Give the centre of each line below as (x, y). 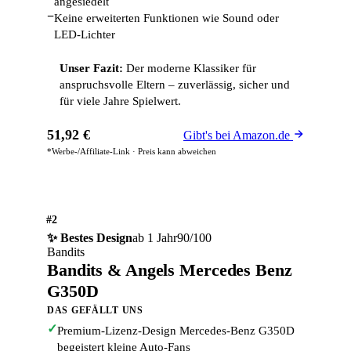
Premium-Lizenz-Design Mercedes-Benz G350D (176, 331)
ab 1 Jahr (155, 238)
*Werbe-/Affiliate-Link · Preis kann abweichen (132, 152)
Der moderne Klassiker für (190, 69)
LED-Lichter (85, 35)
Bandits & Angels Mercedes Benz (170, 270)
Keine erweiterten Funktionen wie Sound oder (166, 18)
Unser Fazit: (91, 69)
